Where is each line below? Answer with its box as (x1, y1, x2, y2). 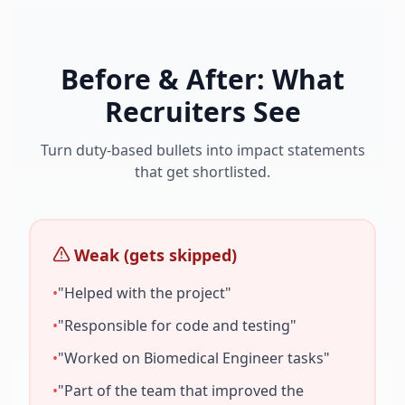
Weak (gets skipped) (74, 244, 237, 266)
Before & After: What (61, 61, 344, 98)
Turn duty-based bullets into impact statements (40, 140, 365, 160)
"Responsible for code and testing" (58, 316, 297, 335)
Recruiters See (104, 93, 301, 130)
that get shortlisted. (135, 162, 270, 182)
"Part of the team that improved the (58, 381, 304, 400)
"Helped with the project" (58, 283, 231, 303)
